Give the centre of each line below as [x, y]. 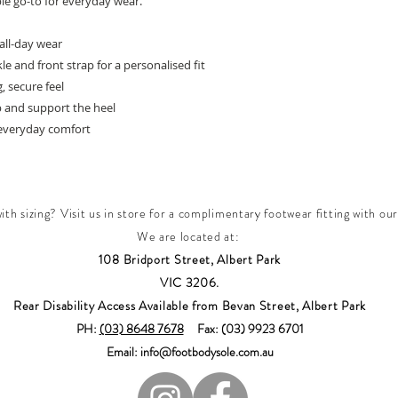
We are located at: [190, 236]
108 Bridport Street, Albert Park [190, 259]
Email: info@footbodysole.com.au [190, 352]
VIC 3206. [190, 283]
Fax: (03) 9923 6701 [243, 329]
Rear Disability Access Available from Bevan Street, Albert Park [190, 306]
